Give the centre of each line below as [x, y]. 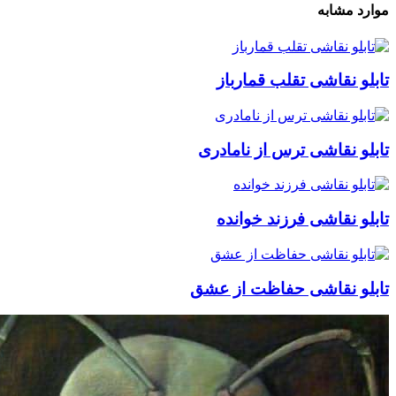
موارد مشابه [353, 11]
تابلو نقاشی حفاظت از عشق [289, 288]
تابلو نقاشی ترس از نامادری [293, 149]
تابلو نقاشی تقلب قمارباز [303, 80]
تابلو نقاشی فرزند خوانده [303, 219]
